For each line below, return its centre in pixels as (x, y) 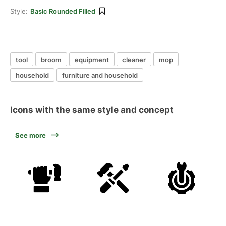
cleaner (134, 59)
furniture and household (100, 75)
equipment (92, 59)
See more (31, 135)
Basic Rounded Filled (63, 11)
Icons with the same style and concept (92, 110)
